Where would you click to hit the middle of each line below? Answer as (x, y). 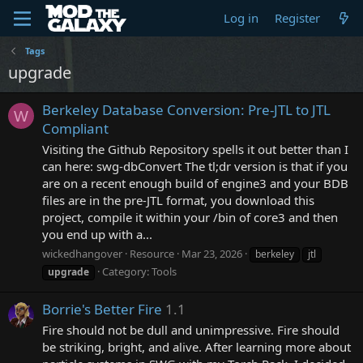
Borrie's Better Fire (102, 310)
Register (297, 18)
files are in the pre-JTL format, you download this (178, 201)
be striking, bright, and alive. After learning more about (196, 346)
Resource (152, 253)
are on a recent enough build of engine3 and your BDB (195, 184)
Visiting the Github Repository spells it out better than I (195, 149)
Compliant (75, 129)
